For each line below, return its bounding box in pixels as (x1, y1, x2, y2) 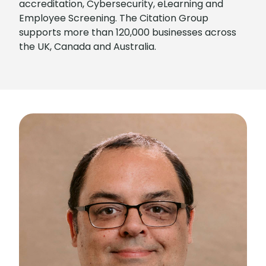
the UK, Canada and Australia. (19, 40, 156, 53)
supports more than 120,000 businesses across (19, 26, 236, 39)
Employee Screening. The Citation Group (19, 11, 208, 25)
